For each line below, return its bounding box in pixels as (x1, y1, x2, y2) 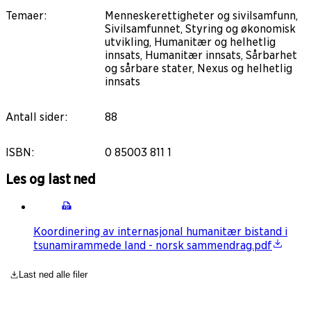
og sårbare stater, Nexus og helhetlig (105, 61, 292, 75)
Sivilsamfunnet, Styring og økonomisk (105, 22, 296, 35)
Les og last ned (6, 171, 96, 187)
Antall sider (6, 110, 65, 124)
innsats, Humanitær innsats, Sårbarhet (105, 48, 297, 62)
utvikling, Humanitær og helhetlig (105, 35, 276, 49)
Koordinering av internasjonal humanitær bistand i (33, 225, 287, 239)
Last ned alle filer (19, 269, 88, 280)
